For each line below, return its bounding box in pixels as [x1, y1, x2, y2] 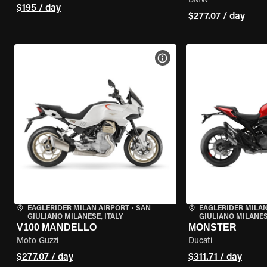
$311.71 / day [188, 253, 242, 262]
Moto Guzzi [17, 237, 58, 246]
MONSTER [188, 222, 237, 232]
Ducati [188, 237, 212, 246]
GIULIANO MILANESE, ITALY [27, 213, 123, 221]
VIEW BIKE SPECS [168, 54, 230, 61]
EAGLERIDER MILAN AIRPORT [27, 205, 129, 212]
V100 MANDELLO [17, 222, 97, 232]
